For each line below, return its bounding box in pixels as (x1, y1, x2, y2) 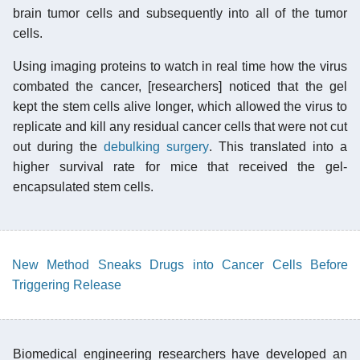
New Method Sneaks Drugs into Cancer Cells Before (12, 257, 348, 272)
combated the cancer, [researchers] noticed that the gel (13, 79, 347, 93)
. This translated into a (209, 139, 347, 153)
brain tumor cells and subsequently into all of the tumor (13, 6, 347, 20)
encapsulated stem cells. (13, 179, 153, 194)
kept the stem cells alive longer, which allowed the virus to (13, 99, 347, 113)
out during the (13, 139, 104, 153)
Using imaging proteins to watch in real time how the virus (13, 59, 347, 73)
